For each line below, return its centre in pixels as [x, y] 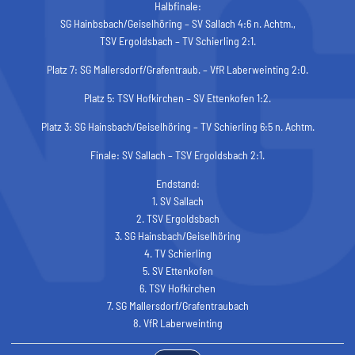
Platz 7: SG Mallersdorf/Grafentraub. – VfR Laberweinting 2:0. [177, 69]
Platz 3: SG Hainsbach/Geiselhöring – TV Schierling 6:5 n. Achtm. [177, 126]
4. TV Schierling [177, 253]
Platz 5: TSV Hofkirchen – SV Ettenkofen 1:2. [177, 97]
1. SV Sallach [177, 200]
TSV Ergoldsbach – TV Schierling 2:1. [177, 40]
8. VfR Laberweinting [177, 323]
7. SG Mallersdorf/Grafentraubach [177, 305]
